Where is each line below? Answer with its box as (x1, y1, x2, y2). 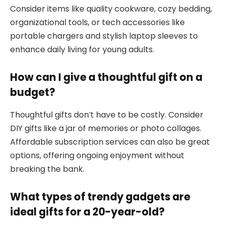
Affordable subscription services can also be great (10, 136, 210, 148)
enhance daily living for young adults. (10, 43, 154, 55)
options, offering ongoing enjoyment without (10, 149, 184, 161)
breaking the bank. (10, 163, 84, 175)
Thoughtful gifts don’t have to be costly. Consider (10, 108, 203, 121)
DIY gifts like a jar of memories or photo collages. (10, 122, 201, 134)
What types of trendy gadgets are (10, 189, 190, 204)
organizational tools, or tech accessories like (10, 16, 185, 28)
